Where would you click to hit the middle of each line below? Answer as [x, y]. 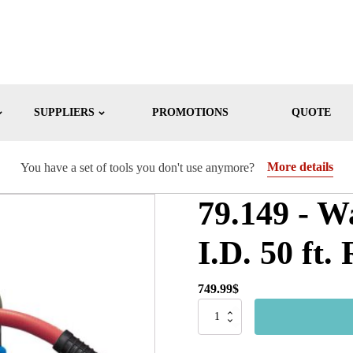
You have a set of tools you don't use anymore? [137, 167]
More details [300, 167]
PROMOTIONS [190, 112]
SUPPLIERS [64, 112]
